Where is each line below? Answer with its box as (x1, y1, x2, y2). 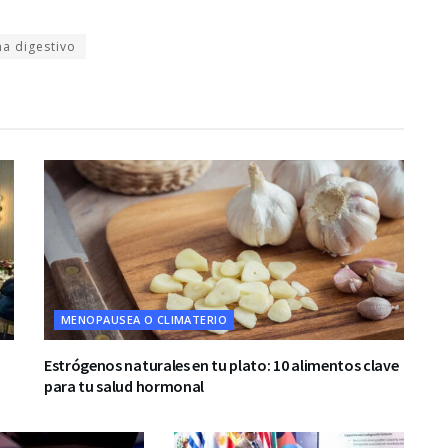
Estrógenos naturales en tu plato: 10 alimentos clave (44, 355, 399, 375)
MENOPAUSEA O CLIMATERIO (61, 312, 228, 327)
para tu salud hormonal (44, 376, 204, 396)
